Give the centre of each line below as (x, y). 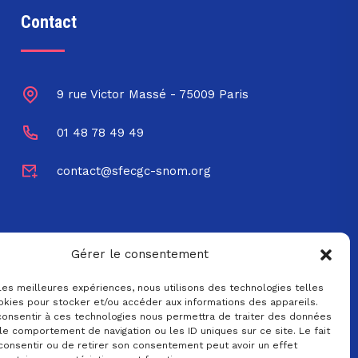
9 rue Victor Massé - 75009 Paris (153, 95)
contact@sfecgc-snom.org (134, 171)
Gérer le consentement (139, 254)
